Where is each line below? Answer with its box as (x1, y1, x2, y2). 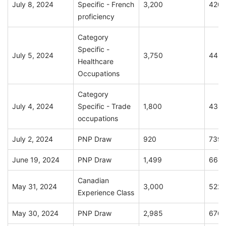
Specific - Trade (78, 102, 131, 111)
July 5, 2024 (12, 51, 53, 60)
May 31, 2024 (12, 182, 57, 191)
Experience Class (78, 188, 134, 197)
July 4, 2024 (12, 102, 53, 111)
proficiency (78, 12, 115, 21)
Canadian (78, 176, 109, 185)
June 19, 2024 (12, 155, 60, 164)
